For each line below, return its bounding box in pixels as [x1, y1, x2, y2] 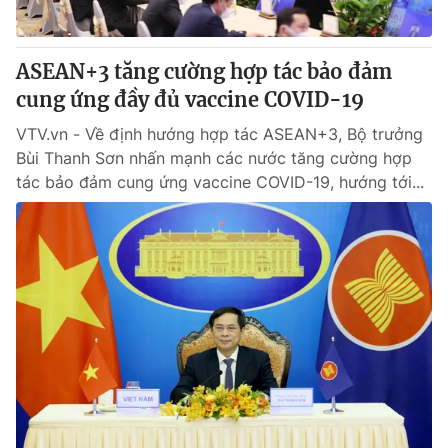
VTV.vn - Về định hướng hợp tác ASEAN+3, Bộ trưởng [16, 124, 423, 144]
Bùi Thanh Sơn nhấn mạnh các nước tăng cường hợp [16, 148, 412, 168]
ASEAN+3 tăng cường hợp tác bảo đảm [16, 59, 392, 84]
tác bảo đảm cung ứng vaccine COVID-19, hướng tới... [16, 172, 424, 192]
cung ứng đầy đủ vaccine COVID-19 [16, 87, 364, 112]
